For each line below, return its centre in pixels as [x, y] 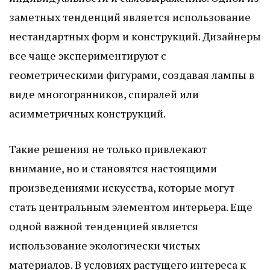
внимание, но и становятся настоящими [113, 168]
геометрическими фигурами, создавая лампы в [132, 74]
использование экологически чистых [105, 245]
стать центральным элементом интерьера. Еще [131, 206]
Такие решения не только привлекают [108, 149]
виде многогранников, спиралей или [104, 94]
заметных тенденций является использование [130, 17]
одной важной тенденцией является [104, 226]
